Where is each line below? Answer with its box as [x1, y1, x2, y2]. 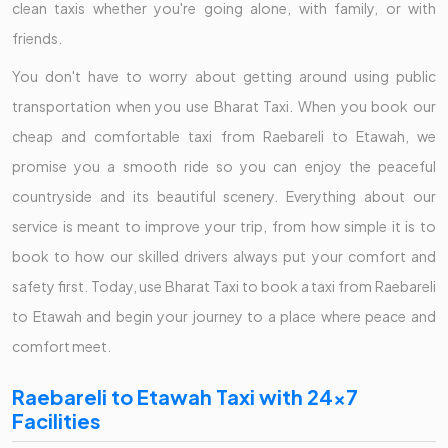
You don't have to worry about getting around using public [12, 67, 436, 86]
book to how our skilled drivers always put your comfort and [12, 247, 436, 266]
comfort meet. [12, 337, 113, 356]
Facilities [12, 408, 101, 434]
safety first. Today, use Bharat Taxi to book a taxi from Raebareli [12, 277, 436, 296]
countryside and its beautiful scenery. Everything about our [12, 187, 436, 206]
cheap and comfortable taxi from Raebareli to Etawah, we [12, 127, 436, 146]
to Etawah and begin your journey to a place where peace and [12, 307, 436, 326]
